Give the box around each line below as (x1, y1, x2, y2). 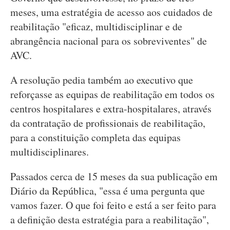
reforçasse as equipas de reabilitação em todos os (10, 87, 215, 101)
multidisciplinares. (10, 145, 89, 159)
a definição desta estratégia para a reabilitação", (10, 213, 209, 226)
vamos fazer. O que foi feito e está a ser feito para (10, 198, 216, 212)
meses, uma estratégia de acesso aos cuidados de (10, 5, 213, 19)
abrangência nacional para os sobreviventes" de (10, 34, 207, 48)
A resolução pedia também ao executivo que (10, 73, 193, 87)
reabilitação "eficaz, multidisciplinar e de (10, 20, 182, 33)
